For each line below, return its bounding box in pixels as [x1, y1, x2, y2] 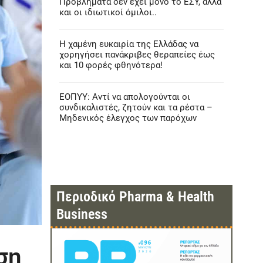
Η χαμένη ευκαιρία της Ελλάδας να [59, 39, 198, 49]
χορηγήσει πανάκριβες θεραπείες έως [59, 49, 215, 60]
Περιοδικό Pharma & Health [56, 188, 214, 205]
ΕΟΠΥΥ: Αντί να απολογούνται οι [59, 92, 190, 102]
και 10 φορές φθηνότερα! [59, 60, 163, 70]
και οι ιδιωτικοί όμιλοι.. [59, 7, 157, 18]
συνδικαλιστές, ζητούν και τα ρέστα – [59, 102, 213, 113]
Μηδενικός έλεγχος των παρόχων [59, 113, 197, 123]
